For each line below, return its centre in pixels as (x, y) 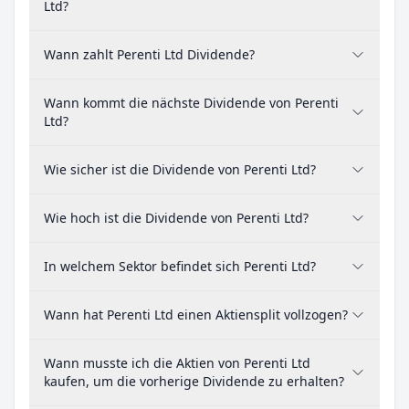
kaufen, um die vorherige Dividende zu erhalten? (194, 381)
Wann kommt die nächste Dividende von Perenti (191, 103)
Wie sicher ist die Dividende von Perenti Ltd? (180, 169)
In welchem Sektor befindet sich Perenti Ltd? (180, 266)
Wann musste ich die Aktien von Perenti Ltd (177, 363)
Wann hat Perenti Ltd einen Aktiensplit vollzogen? (196, 315)
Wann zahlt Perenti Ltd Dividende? (149, 54)
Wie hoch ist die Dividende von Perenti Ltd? (176, 218)
